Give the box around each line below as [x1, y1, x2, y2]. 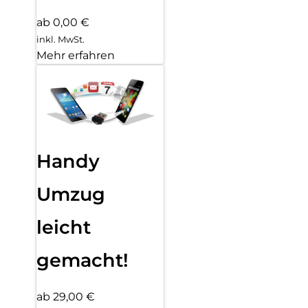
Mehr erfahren [36, 49, 115, 63]
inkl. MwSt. [36, 34, 85, 45]
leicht [36, 216, 91, 239]
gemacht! [36, 249, 129, 272]
